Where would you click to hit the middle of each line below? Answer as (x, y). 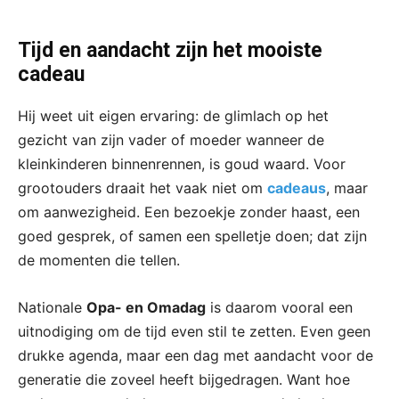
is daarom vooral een (279, 307)
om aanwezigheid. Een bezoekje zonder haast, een (189, 212)
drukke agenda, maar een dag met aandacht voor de (195, 355)
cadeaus (297, 187)
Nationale (52, 307)
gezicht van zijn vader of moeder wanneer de (171, 139)
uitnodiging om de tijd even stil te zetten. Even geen (194, 331)
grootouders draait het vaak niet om (142, 187)
